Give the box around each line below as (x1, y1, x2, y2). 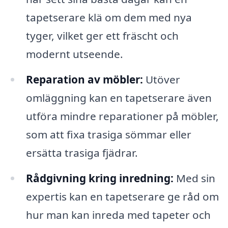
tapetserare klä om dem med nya (25, 10, 192, 25)
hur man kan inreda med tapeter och (25, 207, 211, 222)
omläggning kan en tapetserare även (25, 91, 212, 105)
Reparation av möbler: (25, 72, 143, 87)
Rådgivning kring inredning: (25, 170, 174, 185)
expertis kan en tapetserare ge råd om (25, 189, 219, 204)
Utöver (142, 72, 180, 87)
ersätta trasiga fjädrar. (25, 146, 138, 160)
